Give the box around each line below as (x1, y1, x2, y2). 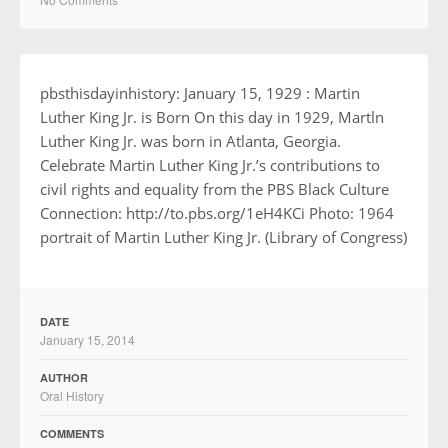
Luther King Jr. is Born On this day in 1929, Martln (40, 107, 384, 128)
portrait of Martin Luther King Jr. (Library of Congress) (40, 227, 407, 248)
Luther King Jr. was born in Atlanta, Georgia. (40, 131, 341, 152)
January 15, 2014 (40, 331, 135, 349)
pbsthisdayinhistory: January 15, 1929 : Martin (40, 83, 360, 104)
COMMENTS (40, 426, 104, 442)
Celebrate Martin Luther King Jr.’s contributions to (40, 155, 380, 176)
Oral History (40, 387, 104, 405)
